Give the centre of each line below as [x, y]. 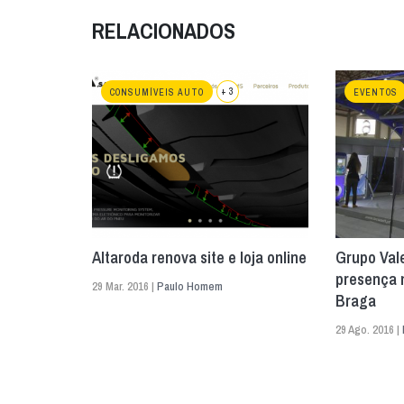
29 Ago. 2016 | [369, 330]
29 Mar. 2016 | [124, 286]
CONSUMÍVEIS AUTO [157, 92]
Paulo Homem [190, 286]
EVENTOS [376, 92]
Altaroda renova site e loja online [199, 257]
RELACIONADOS [164, 31]
